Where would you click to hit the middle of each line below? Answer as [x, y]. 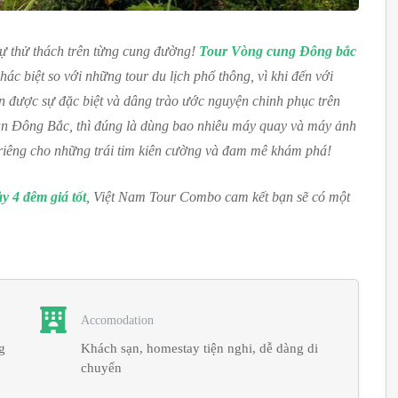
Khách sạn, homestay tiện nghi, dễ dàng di [200, 348]
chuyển [102, 368]
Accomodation [118, 320]
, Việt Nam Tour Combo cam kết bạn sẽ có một [218, 197]
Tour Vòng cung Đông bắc [278, 51]
